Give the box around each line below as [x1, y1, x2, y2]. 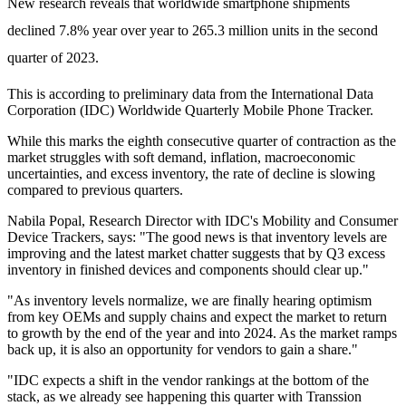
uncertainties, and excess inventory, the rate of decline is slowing [7, 166, 375, 182]
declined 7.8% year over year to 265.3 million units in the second [7, 23, 378, 39]
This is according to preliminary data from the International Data [7, 86, 373, 102]
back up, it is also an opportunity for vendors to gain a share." [7, 342, 358, 358]
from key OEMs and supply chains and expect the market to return [7, 309, 387, 325]
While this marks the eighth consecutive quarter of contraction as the [7, 133, 396, 150]
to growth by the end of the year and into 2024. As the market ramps [7, 325, 397, 342]
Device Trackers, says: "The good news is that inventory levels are [7, 229, 387, 246]
